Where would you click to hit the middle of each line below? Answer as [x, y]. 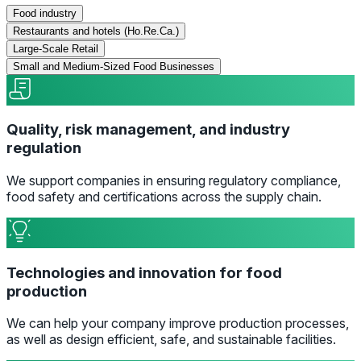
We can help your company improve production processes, [178, 324]
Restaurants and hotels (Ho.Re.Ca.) [96, 31]
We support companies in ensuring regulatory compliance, [174, 180]
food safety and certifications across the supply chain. [164, 196]
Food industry [45, 13]
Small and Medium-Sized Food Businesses [114, 66]
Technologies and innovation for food [144, 272]
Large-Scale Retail [56, 48]
